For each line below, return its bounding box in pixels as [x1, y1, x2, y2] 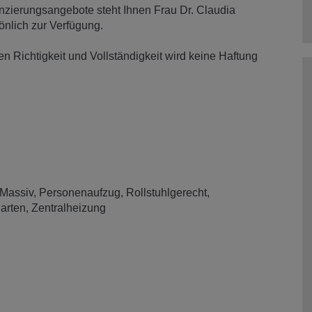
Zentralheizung [31, 201, 106, 214]
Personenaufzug [39, 186, 120, 198]
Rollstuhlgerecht [126, 186, 207, 198]
